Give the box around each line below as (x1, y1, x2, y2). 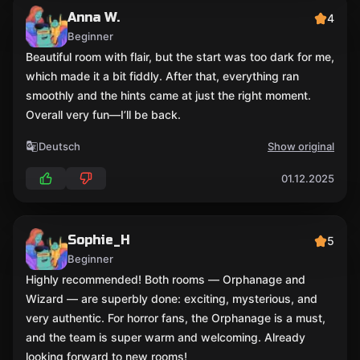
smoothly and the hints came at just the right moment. (26, 88, 311, 102)
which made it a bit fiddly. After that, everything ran (26, 69, 299, 83)
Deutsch (39, 139, 80, 153)
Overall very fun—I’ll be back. (26, 108, 181, 121)
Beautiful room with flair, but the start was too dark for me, (26, 50, 334, 63)
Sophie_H (67, 232, 130, 247)
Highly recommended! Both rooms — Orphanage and (26, 272, 305, 286)
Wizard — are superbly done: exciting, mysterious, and (26, 292, 317, 305)
